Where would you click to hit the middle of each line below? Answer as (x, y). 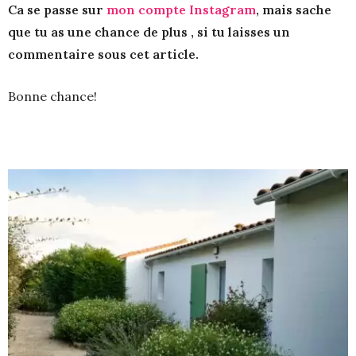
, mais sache (294, 10)
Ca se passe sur (57, 10)
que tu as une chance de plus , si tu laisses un (149, 32)
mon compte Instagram (181, 10)
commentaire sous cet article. (103, 54)
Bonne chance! (52, 96)
